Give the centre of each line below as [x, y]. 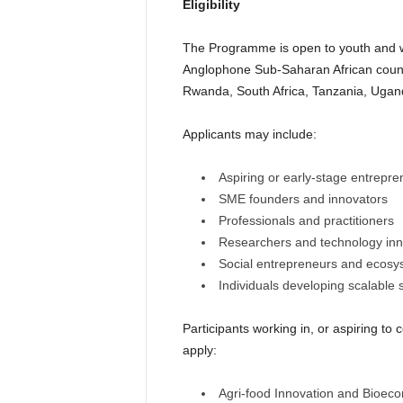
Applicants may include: [249, 134]
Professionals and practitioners [306, 220]
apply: [199, 350]
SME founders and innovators [303, 199]
